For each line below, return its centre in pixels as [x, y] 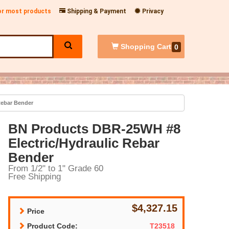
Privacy [152, 11]
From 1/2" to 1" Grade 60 [56, 168]
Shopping [138, 47]
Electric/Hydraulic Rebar [84, 143]
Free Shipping [35, 176]
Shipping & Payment [96, 11]
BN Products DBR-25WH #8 [94, 129]
